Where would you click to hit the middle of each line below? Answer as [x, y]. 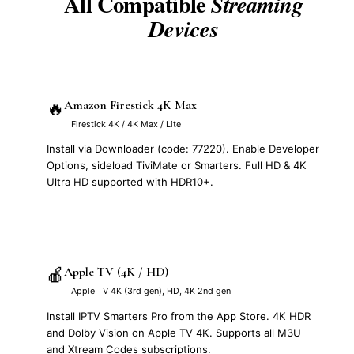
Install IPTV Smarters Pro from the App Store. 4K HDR [179, 316]
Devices [183, 29]
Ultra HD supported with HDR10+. [130, 182]
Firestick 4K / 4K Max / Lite [126, 124]
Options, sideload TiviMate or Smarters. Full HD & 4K [177, 166]
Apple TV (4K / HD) [116, 272]
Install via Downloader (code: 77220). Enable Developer [183, 149]
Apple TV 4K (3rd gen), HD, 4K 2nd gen [151, 291]
